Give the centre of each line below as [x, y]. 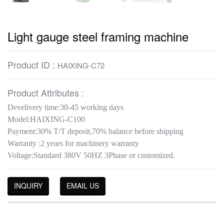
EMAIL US [83, 185]
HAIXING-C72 [81, 65]
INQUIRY [28, 185]
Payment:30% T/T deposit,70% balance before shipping [95, 131]
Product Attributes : [46, 92]
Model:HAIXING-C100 [46, 119]
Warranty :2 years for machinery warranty [73, 143]
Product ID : [32, 64]
